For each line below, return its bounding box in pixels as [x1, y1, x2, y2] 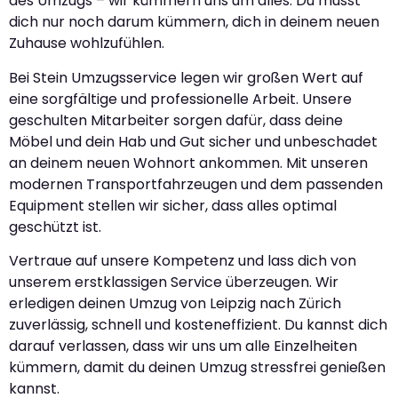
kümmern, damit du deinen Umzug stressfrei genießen [9, 356, 386, 378]
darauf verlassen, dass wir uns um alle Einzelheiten [9, 335, 357, 356]
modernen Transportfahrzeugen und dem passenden [9, 173, 383, 195]
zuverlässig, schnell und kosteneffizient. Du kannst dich [9, 314, 387, 335]
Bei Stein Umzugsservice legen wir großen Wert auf [9, 67, 363, 88]
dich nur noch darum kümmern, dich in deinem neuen [9, 12, 379, 33]
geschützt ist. [9, 216, 101, 237]
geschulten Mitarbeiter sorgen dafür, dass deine [9, 109, 343, 131]
